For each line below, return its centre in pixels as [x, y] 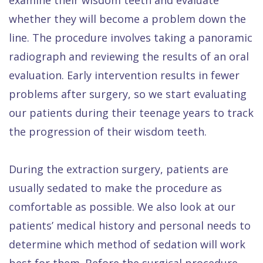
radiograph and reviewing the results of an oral [129, 56]
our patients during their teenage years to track [131, 112]
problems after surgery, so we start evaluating [128, 94]
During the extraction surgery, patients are [119, 169]
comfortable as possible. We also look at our [122, 206]
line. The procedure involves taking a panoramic [131, 37]
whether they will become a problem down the [127, 18]
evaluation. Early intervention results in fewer [124, 75]
